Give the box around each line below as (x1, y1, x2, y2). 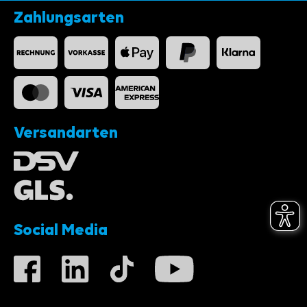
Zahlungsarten (14, 10, 124, 27)
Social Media (14, 223, 108, 240)
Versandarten (14, 125, 118, 143)
